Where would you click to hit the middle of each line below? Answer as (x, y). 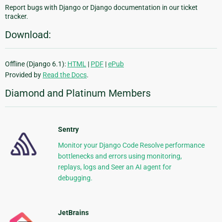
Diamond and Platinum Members (78, 93)
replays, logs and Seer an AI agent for (114, 167)
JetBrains (73, 213)
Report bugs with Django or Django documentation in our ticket (101, 8)
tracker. (17, 17)
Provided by (24, 75)
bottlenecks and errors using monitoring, (120, 156)
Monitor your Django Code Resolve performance (131, 145)
